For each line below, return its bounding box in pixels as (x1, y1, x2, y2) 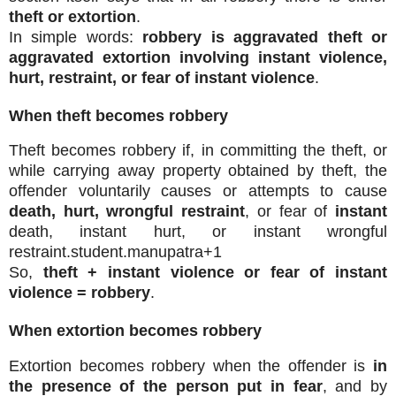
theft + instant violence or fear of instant (42, 263, 387, 282)
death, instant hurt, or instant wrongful (9, 223, 387, 241)
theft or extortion (9, 7, 136, 26)
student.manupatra (71, 243, 203, 262)
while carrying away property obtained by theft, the (9, 162, 387, 180)
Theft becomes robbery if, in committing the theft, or (9, 141, 387, 160)
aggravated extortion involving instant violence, (9, 48, 387, 66)
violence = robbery (9, 284, 150, 302)
